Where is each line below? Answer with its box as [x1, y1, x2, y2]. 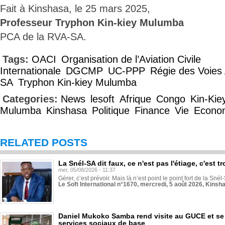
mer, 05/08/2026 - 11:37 [58, 167, 116, 173]
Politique [92, 105, 130, 116]
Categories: [3, 93, 61, 104]
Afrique [120, 93, 151, 104]
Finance [135, 105, 170, 116]
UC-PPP [108, 65, 145, 76]
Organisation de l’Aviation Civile [61, 54, 201, 65]
